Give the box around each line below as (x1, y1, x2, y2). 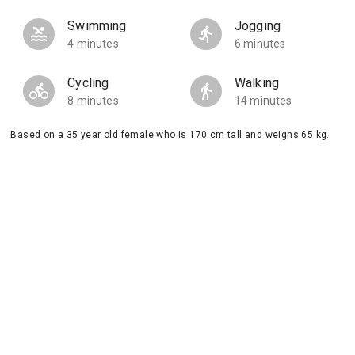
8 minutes (67, 94, 119, 107)
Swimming (67, 18, 127, 33)
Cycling (67, 75, 109, 90)
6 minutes (234, 37, 286, 50)
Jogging (234, 18, 281, 33)
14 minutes (234, 94, 292, 107)
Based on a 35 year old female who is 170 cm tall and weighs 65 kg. (10, 129, 330, 140)
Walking (234, 75, 280, 90)
